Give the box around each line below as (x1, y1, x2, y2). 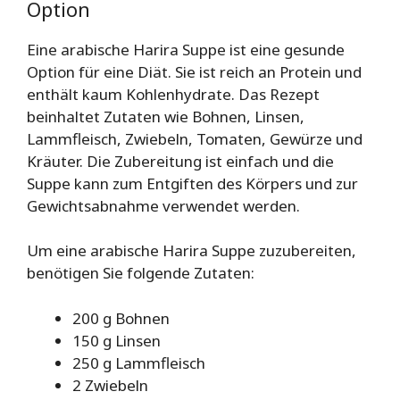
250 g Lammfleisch (72, 352, 205, 373)
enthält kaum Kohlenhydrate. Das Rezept (27, 83, 320, 104)
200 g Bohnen (72, 307, 170, 329)
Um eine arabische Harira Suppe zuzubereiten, (27, 240, 356, 262)
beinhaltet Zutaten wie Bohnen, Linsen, (27, 105, 304, 127)
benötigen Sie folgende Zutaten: (27, 262, 254, 284)
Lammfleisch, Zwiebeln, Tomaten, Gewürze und (27, 128, 362, 149)
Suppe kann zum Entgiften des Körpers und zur (27, 172, 358, 194)
